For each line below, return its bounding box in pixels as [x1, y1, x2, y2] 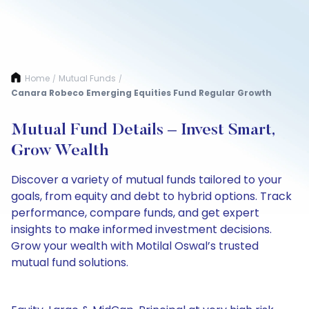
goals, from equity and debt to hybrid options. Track [11, 188, 292, 204]
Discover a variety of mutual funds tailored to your [11, 172, 282, 188]
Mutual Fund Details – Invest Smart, [11, 122, 275, 139]
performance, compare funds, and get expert [11, 205, 259, 221]
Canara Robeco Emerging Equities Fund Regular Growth [11, 87, 272, 99]
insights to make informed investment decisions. [11, 221, 272, 237]
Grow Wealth [11, 143, 108, 159]
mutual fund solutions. [11, 255, 128, 270]
